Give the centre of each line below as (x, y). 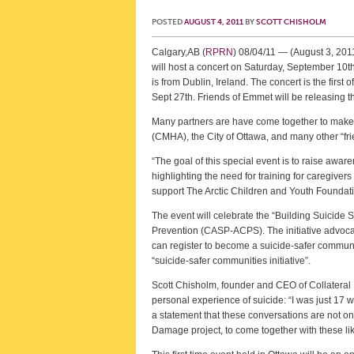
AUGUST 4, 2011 (214, 22)
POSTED (168, 22)
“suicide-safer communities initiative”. (231, 261)
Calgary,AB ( (179, 52)
